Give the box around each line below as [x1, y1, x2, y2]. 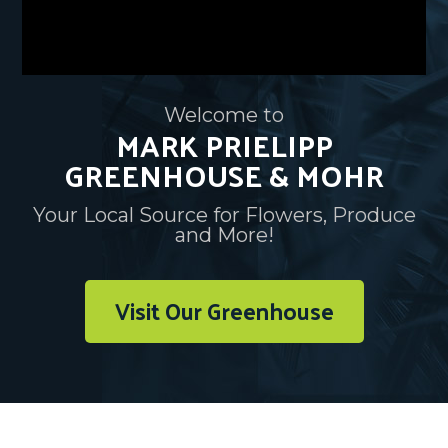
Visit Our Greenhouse [114, 290, 334, 331]
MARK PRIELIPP [115, 117, 333, 172]
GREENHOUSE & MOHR [64, 147, 384, 202]
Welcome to [164, 103, 284, 127]
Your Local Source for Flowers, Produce [32, 203, 416, 227]
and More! [174, 223, 274, 247]
